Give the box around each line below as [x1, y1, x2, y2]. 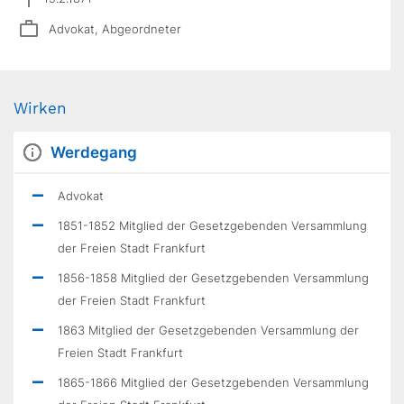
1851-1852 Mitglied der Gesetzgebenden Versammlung [58, 218, 367, 233]
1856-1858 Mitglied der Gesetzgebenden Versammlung [58, 271, 369, 285]
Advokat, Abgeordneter [49, 21, 181, 36]
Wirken [14, 99, 67, 117]
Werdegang [50, 143, 137, 161]
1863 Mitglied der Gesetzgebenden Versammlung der [58, 323, 359, 337]
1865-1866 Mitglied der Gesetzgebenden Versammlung [58, 375, 369, 390]
